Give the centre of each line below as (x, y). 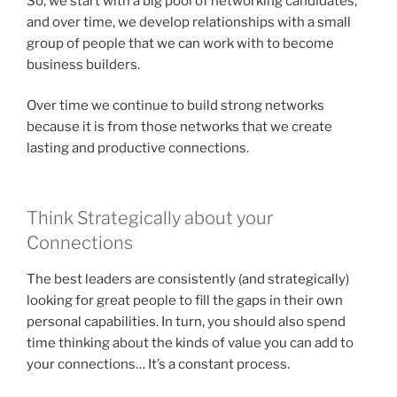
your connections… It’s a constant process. (158, 364)
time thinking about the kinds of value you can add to (190, 343)
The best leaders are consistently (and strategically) (188, 279)
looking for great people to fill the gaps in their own (185, 300)
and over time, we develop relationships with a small (189, 22)
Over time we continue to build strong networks (175, 106)
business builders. (83, 64)
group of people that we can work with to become (180, 43)
